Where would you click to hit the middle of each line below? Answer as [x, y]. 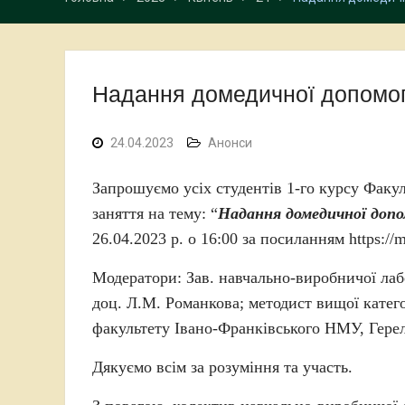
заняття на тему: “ [155, 213]
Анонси [230, 143]
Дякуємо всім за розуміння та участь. [222, 367]
